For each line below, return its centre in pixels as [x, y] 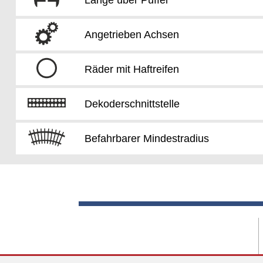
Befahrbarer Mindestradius [146, 138]
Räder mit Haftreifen [131, 69]
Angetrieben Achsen [131, 34]
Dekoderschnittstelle [132, 104]
